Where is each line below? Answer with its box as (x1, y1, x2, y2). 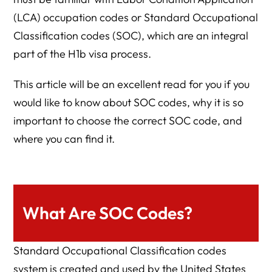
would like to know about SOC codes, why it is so (13, 95, 244, 109)
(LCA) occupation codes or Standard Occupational (13, 10, 259, 24)
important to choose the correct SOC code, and (13, 114, 243, 127)
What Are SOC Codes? (22, 202, 193, 223)
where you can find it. (13, 132, 115, 146)
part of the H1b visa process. (13, 47, 152, 61)
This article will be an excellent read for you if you (13, 77, 250, 91)
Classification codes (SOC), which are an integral (13, 29, 249, 42)
